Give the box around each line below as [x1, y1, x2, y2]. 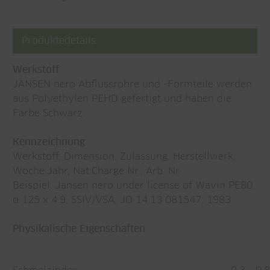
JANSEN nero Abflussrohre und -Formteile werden [13, 80, 252, 89]
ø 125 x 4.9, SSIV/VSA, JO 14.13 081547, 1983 [13, 195, 231, 205]
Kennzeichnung [13, 137, 85, 147]
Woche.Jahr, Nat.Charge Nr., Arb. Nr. [13, 166, 181, 176]
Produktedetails [22, 36, 96, 46]
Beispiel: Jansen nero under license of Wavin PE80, [13, 181, 255, 190]
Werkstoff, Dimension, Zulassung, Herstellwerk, [13, 152, 236, 162]
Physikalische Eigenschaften [13, 224, 145, 234]
